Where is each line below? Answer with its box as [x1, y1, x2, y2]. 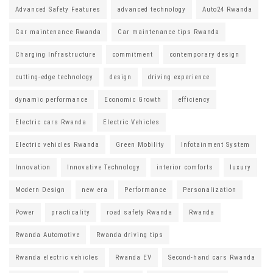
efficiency [178, 95, 210, 104]
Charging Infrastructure [15, 50, 96, 58]
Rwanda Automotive [15, 230, 80, 239]
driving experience [148, 73, 210, 81]
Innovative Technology [67, 163, 140, 171]
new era [82, 185, 108, 194]
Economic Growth [104, 95, 161, 104]
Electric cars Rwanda [15, 118, 87, 126]
